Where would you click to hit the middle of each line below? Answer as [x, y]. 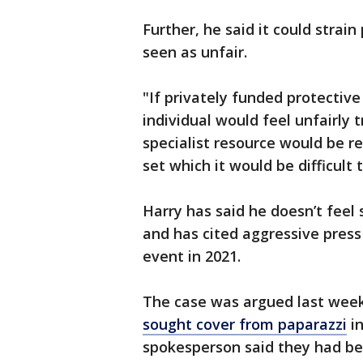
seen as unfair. [195, 52]
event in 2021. [192, 256]
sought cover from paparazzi [245, 325]
